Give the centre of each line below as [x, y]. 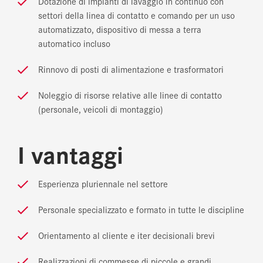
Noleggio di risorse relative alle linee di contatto [130, 95]
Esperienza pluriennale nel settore [103, 184]
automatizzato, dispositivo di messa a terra [120, 29]
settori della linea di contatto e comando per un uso [136, 15]
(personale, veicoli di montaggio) [101, 109]
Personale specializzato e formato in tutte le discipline [141, 210]
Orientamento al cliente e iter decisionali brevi [127, 235]
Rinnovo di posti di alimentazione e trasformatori [131, 69]
